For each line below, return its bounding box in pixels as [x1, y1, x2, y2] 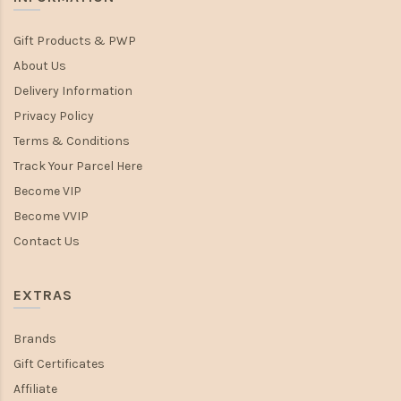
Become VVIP [13, 209, 89, 225]
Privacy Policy [13, 108, 94, 124]
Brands [13, 331, 56, 347]
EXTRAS [13, 286, 73, 304]
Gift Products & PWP [13, 33, 136, 49]
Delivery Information [13, 83, 132, 99]
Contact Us [13, 234, 80, 250]
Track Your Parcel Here [13, 158, 142, 175]
